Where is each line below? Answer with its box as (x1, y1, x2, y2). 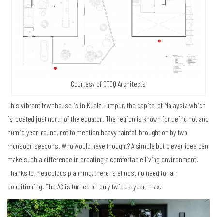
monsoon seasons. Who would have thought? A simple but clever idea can (7, 140, 208, 150)
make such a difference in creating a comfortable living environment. (7, 154, 198, 164)
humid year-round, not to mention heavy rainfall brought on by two (7, 127, 187, 137)
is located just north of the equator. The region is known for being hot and (7, 113, 209, 123)
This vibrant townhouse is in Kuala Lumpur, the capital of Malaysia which (7, 100, 206, 109)
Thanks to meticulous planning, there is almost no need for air (7, 168, 178, 177)
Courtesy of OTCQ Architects (71, 78, 146, 88)
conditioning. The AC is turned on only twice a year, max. (7, 181, 162, 191)
